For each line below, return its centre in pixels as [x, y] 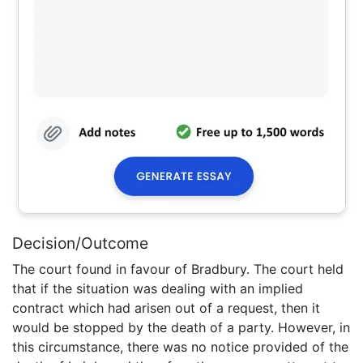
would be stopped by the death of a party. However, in [181, 327]
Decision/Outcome [80, 243]
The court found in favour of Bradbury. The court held [178, 269]
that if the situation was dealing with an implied [158, 288]
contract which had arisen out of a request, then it [166, 307]
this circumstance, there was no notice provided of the [180, 346]
